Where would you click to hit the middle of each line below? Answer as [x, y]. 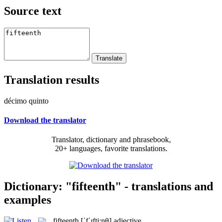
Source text [33, 11]
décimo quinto [26, 101]
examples [28, 199]
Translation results [52, 80]
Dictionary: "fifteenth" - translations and [109, 186]
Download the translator [45, 120]
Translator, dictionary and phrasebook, [111, 140]
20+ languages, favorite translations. [111, 149]
